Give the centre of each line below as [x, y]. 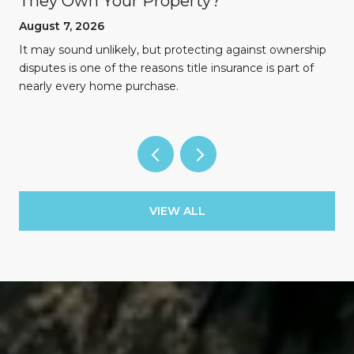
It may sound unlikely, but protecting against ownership [173, 50]
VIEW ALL [177, 211]
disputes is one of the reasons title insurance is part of [166, 68]
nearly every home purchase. [99, 87]
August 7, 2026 [62, 26]
